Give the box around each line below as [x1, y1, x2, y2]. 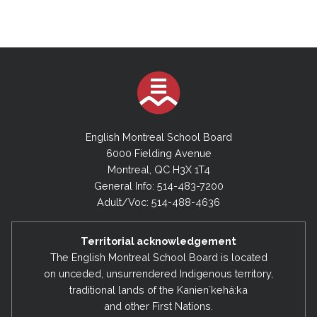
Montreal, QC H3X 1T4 [107, 163, 210, 176]
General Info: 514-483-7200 [93, 180, 224, 192]
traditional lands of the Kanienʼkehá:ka [69, 283, 248, 296]
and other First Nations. [104, 299, 213, 312]
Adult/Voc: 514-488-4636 [97, 196, 220, 209]
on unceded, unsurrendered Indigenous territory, [44, 267, 273, 279]
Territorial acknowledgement [81, 234, 236, 247]
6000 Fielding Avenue [105, 147, 212, 160]
